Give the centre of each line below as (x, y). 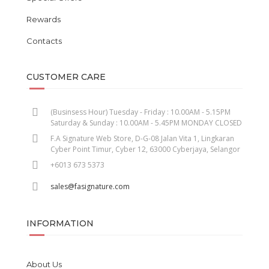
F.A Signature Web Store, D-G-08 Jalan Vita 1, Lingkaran (142, 138)
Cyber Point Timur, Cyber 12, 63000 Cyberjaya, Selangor (145, 149)
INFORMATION (60, 223)
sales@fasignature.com (90, 186)
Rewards (43, 19)
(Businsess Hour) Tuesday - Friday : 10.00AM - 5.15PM (140, 112)
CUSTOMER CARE (66, 77)
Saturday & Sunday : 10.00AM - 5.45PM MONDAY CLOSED (146, 123)
